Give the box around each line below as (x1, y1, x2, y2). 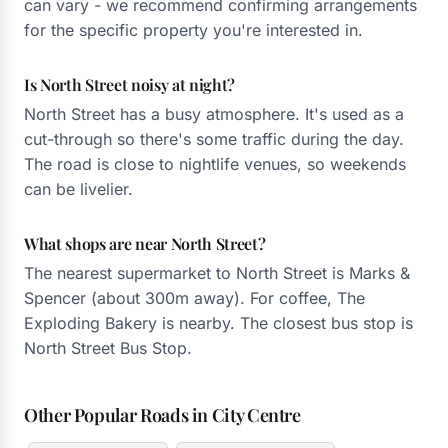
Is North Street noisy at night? (24, 74, 236, 95)
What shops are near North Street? (24, 233, 266, 254)
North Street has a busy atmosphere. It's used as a (24, 104, 404, 124)
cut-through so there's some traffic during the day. (24, 129, 404, 149)
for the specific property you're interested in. (24, 20, 363, 40)
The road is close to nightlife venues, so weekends (24, 154, 406, 174)
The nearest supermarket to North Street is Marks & (24, 263, 410, 283)
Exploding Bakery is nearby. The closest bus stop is (24, 313, 413, 333)
